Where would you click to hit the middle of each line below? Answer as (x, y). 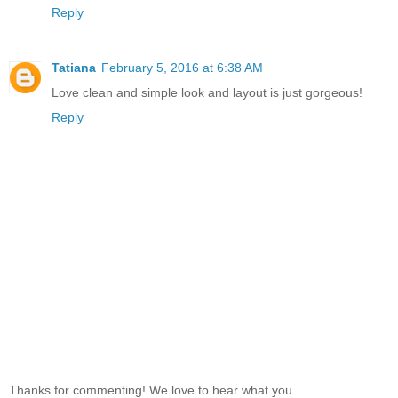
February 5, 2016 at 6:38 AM (182, 67)
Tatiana (74, 67)
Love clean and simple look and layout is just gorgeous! (207, 92)
